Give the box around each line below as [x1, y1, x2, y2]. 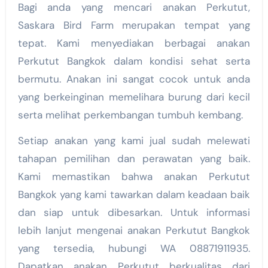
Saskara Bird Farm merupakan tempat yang [17, 18, 251, 32]
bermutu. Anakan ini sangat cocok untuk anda [17, 72, 251, 86]
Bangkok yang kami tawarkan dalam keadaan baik [17, 187, 251, 201]
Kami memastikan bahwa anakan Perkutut [17, 169, 251, 183]
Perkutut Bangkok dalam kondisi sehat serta [17, 54, 251, 68]
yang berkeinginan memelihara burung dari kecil [17, 90, 251, 103]
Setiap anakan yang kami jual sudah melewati [17, 133, 251, 147]
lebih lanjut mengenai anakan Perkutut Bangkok [17, 223, 251, 237]
